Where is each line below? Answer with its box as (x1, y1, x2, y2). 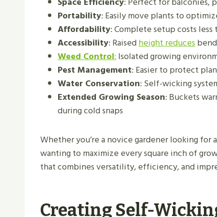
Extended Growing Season (58, 90, 165, 105)
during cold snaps (58, 104, 123, 118)
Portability (58, 9, 101, 23)
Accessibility (58, 36, 108, 50)
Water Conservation (58, 77, 140, 91)
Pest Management (58, 63, 132, 77)
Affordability (58, 22, 110, 37)
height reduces (139, 36, 195, 50)
